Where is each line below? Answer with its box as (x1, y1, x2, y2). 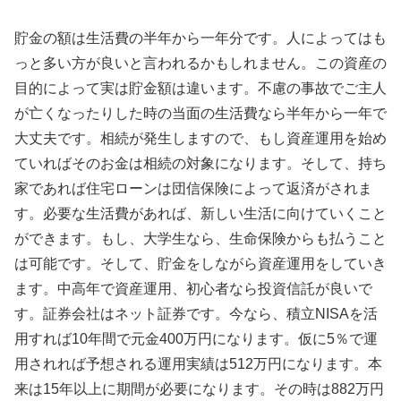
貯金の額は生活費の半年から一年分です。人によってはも (14, 30, 387, 46)
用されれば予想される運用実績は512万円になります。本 (14, 355, 382, 371)
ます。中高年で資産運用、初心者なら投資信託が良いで (14, 280, 372, 296)
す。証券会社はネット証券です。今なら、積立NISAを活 (14, 305, 378, 321)
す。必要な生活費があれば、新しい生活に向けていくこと (14, 205, 387, 221)
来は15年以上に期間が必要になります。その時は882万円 (14, 380, 384, 397)
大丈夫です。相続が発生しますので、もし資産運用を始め (14, 130, 387, 146)
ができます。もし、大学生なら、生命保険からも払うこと (14, 230, 387, 246)
